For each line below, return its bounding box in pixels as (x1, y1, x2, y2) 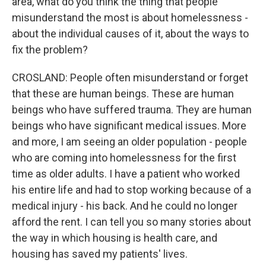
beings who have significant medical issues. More (12, 119, 246, 132)
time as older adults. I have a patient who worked (12, 167, 240, 180)
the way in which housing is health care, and (12, 232, 217, 244)
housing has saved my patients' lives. (12, 248, 188, 260)
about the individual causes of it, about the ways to (12, 27, 249, 40)
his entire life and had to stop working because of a (12, 183, 251, 196)
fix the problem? (12, 43, 88, 56)
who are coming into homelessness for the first (12, 151, 236, 164)
